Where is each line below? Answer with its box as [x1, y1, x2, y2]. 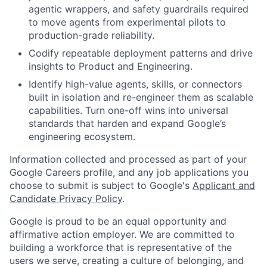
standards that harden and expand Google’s [29, 117, 226, 130]
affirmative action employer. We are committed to [10, 228, 235, 241]
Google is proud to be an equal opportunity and [10, 215, 226, 228]
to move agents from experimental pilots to [29, 16, 226, 29]
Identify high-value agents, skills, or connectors [29, 78, 242, 91]
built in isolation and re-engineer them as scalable [29, 91, 253, 104]
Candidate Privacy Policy [10, 193, 122, 205]
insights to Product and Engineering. [29, 60, 193, 73]
